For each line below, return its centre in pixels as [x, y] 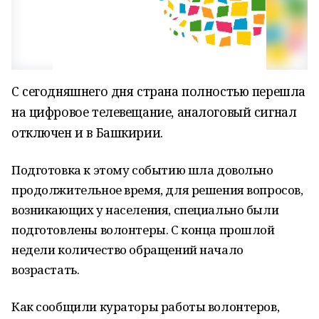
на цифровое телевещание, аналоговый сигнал [154, 112]
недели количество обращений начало [127, 250]
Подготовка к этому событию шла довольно [142, 170]
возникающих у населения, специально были [145, 210]
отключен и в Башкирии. [87, 132]
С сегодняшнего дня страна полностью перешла [158, 91]
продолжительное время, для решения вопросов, [157, 190]
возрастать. [46, 270]
